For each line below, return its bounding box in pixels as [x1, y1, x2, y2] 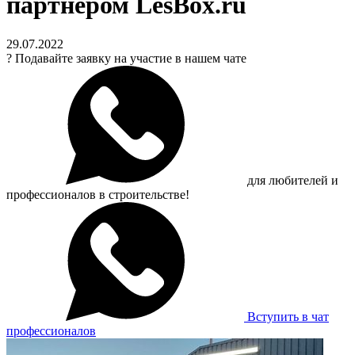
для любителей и [244, 173, 338, 187]
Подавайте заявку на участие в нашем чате [15, 51, 246, 65]
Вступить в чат [247, 309, 329, 323]
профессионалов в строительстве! [6, 187, 189, 201]
